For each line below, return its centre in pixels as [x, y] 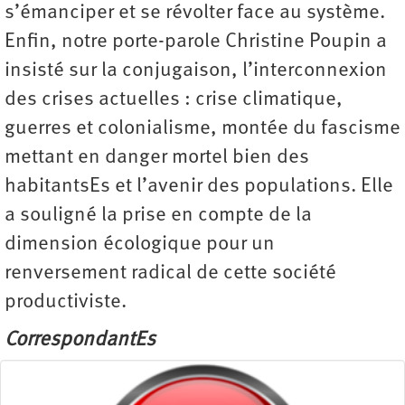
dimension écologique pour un [140, 245]
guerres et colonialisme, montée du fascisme [202, 129]
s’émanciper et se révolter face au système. [195, 14]
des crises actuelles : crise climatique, [174, 100]
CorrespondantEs [80, 341]
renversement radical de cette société [170, 274]
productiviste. [66, 303]
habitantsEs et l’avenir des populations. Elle [199, 187]
